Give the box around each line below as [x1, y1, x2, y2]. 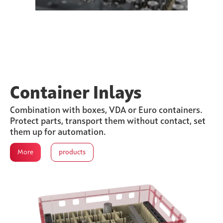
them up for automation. [10, 128, 106, 137]
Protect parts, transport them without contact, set [10, 117, 206, 126]
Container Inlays [10, 85, 142, 103]
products [59, 149, 86, 156]
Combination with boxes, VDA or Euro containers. [10, 106, 203, 115]
